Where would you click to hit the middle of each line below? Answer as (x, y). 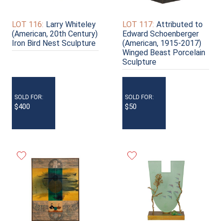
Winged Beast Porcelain (164, 52)
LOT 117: (138, 24)
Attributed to (180, 24)
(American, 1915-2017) (162, 43)
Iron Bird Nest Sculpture (54, 43)
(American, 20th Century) (55, 34)
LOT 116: (28, 24)
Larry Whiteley (71, 24)
